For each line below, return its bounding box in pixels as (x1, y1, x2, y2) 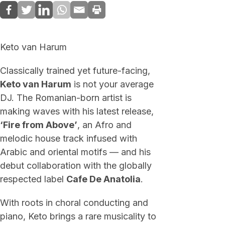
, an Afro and (77, 120, 132, 130)
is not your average (71, 79, 154, 89)
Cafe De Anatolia (66, 174, 141, 184)
